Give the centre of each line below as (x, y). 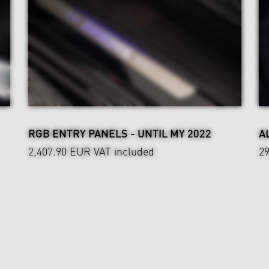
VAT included (122, 151)
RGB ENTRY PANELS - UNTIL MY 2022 (120, 133)
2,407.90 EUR (59, 151)
